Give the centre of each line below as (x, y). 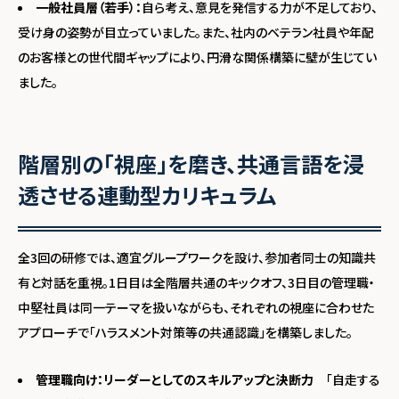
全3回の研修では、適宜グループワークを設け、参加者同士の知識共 (197, 258)
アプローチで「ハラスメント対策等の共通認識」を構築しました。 (185, 333)
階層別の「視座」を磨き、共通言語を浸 (191, 164)
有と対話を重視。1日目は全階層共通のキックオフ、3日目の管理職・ (196, 283)
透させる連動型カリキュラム (147, 195)
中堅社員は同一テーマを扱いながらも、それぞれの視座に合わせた (196, 308)
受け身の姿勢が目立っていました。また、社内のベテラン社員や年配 (196, 33)
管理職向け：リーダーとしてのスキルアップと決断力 (175, 380)
